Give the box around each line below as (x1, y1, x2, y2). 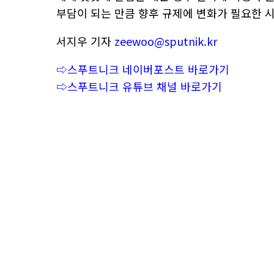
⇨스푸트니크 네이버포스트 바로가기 (56, 61, 229, 77)
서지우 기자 (56, 33, 114, 49)
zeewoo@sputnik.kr (114, 33, 217, 49)
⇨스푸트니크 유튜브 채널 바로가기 (56, 78, 222, 94)
